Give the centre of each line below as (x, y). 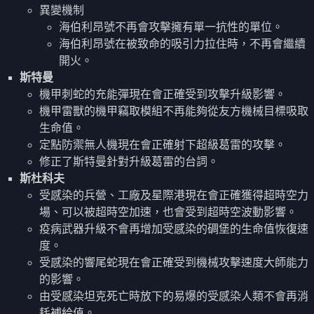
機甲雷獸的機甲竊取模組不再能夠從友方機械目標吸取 (174, 111)
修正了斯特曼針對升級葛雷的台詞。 (129, 161)
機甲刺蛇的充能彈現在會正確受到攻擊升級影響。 (163, 94)
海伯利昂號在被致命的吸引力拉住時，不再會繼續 (182, 43)
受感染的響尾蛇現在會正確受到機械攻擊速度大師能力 (174, 262)
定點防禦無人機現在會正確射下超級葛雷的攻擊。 (163, 144)
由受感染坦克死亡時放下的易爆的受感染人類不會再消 (174, 296)
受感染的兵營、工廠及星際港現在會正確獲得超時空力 (174, 195)
